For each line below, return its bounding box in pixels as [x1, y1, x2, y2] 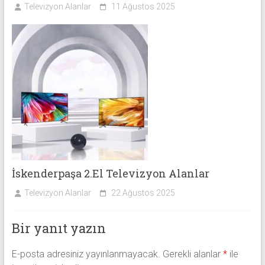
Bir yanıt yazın [11, 219, 106, 237]
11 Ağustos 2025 [111, 2, 175, 12]
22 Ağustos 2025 [111, 188, 175, 198]
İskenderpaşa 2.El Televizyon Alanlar [11, 166, 209, 181]
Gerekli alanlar [162, 248, 223, 260]
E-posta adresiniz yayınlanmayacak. [11, 248, 160, 260]
